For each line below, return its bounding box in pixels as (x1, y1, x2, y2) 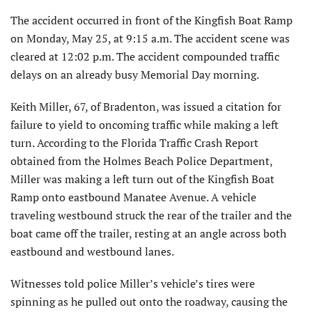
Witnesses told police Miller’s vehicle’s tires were (10, 276, 255, 292)
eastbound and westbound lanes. (10, 244, 174, 260)
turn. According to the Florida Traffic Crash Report (10, 135, 258, 151)
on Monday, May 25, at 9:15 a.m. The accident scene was (10, 31, 290, 47)
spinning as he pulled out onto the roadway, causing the (10, 294, 288, 310)
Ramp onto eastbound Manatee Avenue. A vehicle (10, 189, 256, 205)
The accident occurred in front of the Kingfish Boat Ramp (10, 13, 292, 29)
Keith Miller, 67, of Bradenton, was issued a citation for (10, 99, 281, 115)
